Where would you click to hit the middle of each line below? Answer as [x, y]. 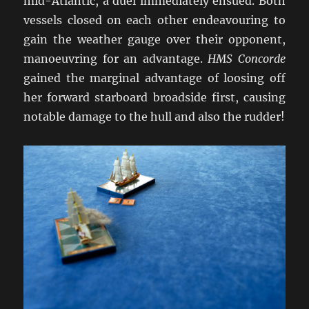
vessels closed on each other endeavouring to [154, 20]
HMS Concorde [247, 59]
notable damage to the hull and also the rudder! [154, 117]
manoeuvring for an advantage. [116, 59]
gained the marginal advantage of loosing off [154, 78]
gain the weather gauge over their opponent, [154, 40]
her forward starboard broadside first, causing [154, 98]
